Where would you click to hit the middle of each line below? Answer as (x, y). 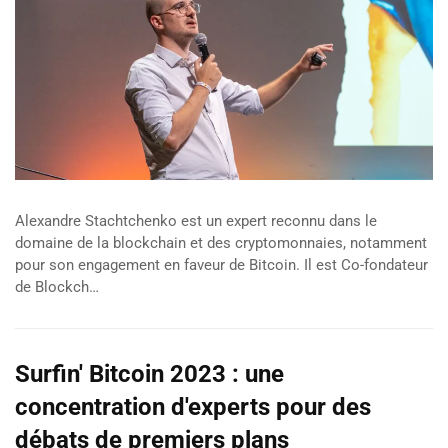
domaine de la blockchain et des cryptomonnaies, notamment (221, 243)
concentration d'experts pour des (193, 407)
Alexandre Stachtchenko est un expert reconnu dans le (196, 221)
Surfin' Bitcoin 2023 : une (149, 374)
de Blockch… (57, 287)
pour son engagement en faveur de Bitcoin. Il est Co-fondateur (221, 265)
